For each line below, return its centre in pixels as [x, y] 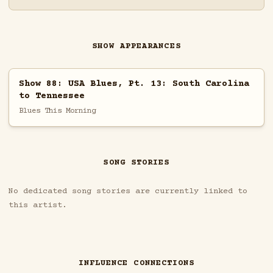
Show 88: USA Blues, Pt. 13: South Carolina [134, 83]
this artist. [37, 206]
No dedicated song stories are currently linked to [128, 192]
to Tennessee [51, 96]
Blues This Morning [57, 111]
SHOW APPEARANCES [136, 47]
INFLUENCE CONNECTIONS [136, 264]
